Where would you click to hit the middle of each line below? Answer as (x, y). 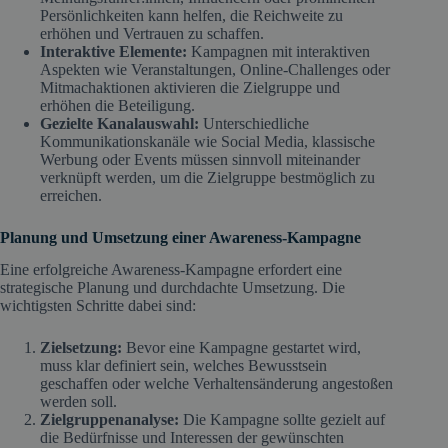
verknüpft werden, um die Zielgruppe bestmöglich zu (207, 177)
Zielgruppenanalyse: (109, 420)
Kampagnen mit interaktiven (278, 51)
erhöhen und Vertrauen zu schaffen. (152, 33)
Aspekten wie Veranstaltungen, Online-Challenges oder (215, 69)
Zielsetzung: (81, 348)
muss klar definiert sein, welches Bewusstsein (183, 366)
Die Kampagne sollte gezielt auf (282, 420)
